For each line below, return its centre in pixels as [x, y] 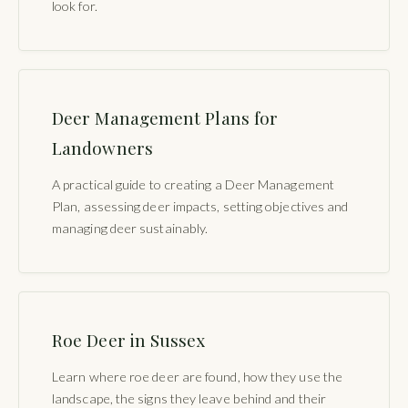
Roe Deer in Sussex [129, 339]
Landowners [102, 147]
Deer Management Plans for [165, 117]
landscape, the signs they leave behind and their [189, 398]
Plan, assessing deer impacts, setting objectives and [200, 206]
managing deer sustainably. [130, 228]
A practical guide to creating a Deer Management [193, 184]
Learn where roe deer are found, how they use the [198, 376]
